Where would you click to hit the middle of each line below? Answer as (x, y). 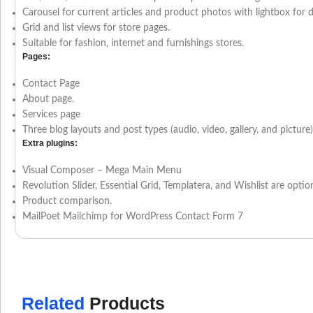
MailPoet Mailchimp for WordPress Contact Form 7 (133, 217)
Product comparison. (67, 202)
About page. (48, 100)
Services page (51, 115)
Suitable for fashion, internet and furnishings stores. (133, 44)
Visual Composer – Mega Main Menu (102, 171)
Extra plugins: (50, 144)
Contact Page (51, 84)
